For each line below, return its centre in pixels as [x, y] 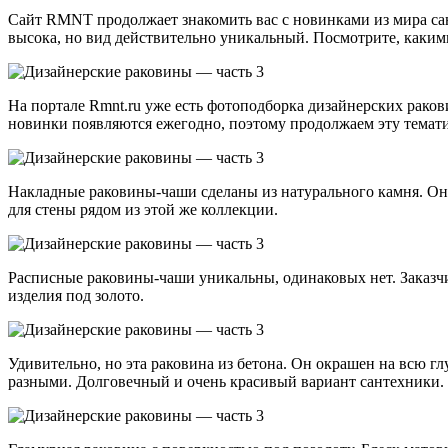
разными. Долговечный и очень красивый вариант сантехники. [226, 381]
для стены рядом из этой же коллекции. [143, 209]
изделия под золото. [76, 295]
